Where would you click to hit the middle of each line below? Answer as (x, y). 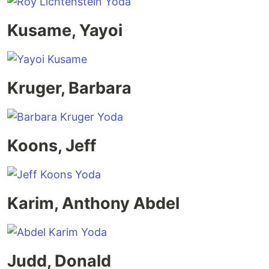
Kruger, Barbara (69, 88)
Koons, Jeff (52, 146)
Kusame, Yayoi (65, 31)
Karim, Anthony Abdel (93, 204)
